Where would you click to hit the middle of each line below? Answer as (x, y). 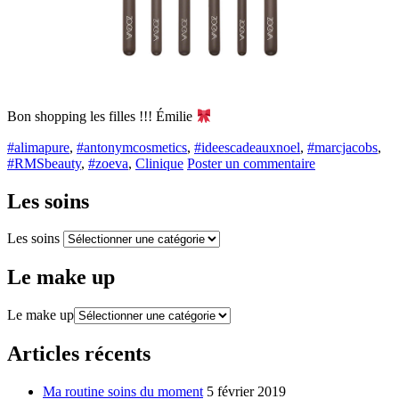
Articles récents (79, 354)
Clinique (159, 163)
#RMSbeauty (44, 163)
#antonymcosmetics (132, 147)
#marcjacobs (342, 147)
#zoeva (108, 163)
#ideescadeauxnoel (247, 147)
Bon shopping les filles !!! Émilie (102, 117)
